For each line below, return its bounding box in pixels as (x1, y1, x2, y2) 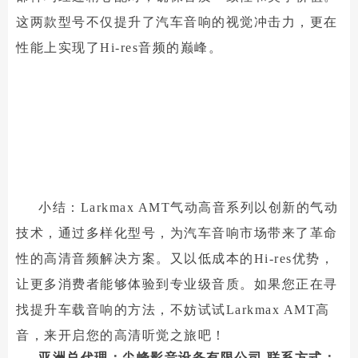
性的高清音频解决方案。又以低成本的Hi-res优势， (16, 252, 334, 265)
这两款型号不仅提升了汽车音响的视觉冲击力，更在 (16, 15, 338, 29)
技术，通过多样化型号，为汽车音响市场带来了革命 (16, 226, 338, 240)
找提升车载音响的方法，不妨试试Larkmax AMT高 (16, 303, 330, 316)
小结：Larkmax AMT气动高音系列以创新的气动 (38, 201, 338, 214)
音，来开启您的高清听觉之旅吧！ (16, 328, 226, 342)
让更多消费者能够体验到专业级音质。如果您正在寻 (16, 277, 338, 291)
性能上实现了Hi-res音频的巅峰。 (16, 41, 222, 54)
